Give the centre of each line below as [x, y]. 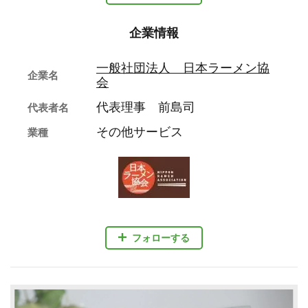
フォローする [161, 238]
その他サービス [140, 132]
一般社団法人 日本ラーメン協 [183, 68]
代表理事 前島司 [146, 108]
